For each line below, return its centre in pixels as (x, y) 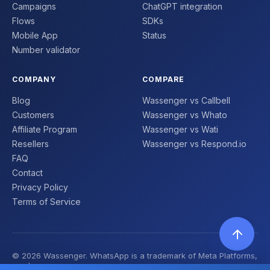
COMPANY (34, 79)
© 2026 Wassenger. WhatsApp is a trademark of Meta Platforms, (135, 255)
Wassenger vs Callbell (186, 100)
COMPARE (163, 79)
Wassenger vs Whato (185, 115)
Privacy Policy (40, 187)
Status (154, 35)
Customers (33, 115)
